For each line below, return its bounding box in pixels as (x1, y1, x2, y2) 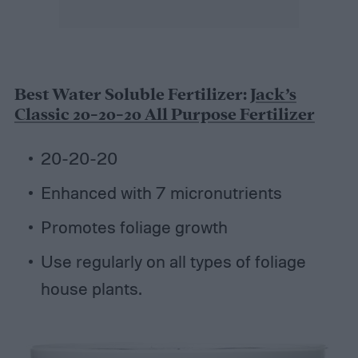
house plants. (40, 277, 141, 299)
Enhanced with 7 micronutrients (40, 181, 282, 203)
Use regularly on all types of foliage (40, 250, 306, 272)
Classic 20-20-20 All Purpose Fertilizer (14, 103, 315, 126)
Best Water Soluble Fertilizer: (14, 83, 250, 106)
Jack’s (249, 83, 296, 106)
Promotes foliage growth (40, 216, 228, 237)
